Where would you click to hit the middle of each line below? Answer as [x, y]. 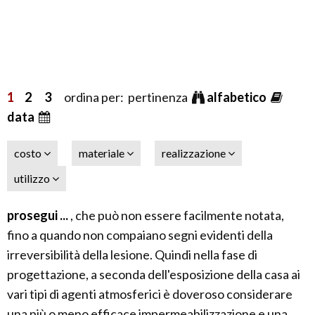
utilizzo [33, 179]
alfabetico [238, 97]
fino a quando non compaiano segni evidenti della [140, 235]
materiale [103, 153]
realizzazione [195, 153]
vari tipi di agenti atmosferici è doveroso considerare [150, 294]
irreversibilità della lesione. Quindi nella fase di [132, 255]
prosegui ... [39, 216]
